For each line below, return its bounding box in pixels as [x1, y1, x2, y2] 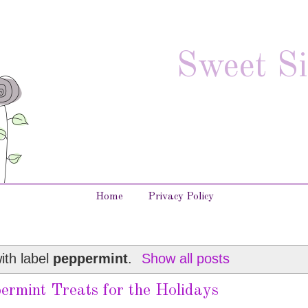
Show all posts [141, 250, 230, 266]
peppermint [53, 250, 129, 266]
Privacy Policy [148, 191, 214, 202]
